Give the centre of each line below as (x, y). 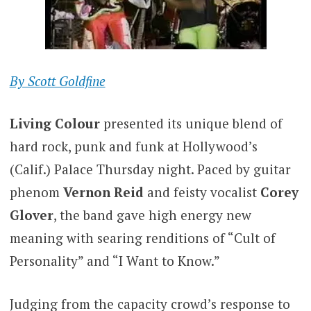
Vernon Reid (105, 192)
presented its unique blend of (191, 124)
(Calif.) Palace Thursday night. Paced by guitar (150, 169)
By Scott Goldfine (57, 81)
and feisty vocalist (203, 192)
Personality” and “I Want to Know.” (115, 261)
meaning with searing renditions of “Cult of (142, 238)
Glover (31, 215)
